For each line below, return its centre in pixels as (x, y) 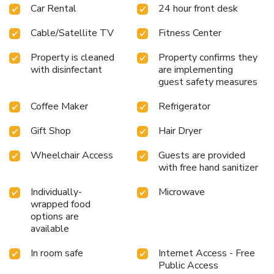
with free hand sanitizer (208, 167)
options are (55, 216)
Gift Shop (51, 131)
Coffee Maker (59, 106)
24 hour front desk (198, 8)
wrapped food (61, 204)
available (50, 228)
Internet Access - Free (207, 253)
